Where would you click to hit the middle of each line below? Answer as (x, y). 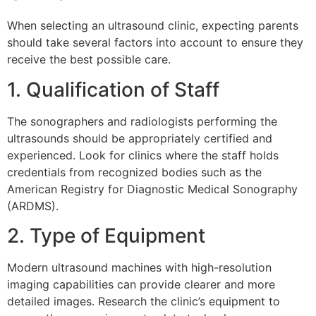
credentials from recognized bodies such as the (134, 172)
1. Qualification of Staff (113, 89)
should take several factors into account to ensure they (155, 43)
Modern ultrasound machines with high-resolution (139, 268)
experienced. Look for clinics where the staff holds (143, 155)
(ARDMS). (33, 206)
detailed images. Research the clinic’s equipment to (144, 302)
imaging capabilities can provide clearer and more (141, 285)
